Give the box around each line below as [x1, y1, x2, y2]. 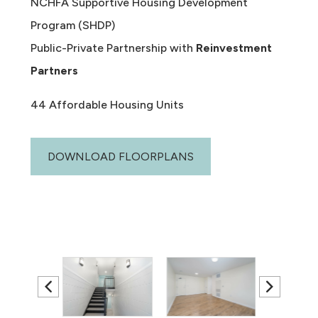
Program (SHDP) [30, 18, 115, 32]
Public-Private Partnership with [30, 40, 196, 55]
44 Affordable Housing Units [30, 97, 184, 111]
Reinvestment [195, 40, 272, 55]
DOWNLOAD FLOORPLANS [47, 149, 194, 163]
